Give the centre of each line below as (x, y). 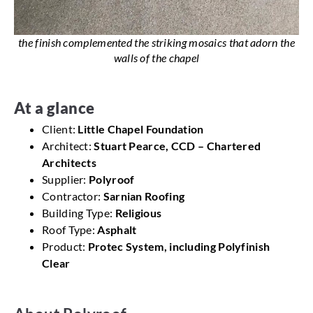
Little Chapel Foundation (141, 129)
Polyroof (112, 180)
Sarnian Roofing (144, 196)
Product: (65, 247)
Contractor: (73, 196)
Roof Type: (70, 230)
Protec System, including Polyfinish (179, 247)
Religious (138, 213)
